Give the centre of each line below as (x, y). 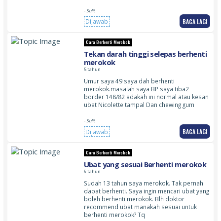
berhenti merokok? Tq (114, 214)
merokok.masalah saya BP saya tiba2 (136, 89)
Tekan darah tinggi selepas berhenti (145, 54)
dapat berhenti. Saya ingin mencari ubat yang (146, 191)
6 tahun (92, 171)
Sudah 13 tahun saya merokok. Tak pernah (143, 183)
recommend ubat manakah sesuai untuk (140, 206)
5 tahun (92, 70)
